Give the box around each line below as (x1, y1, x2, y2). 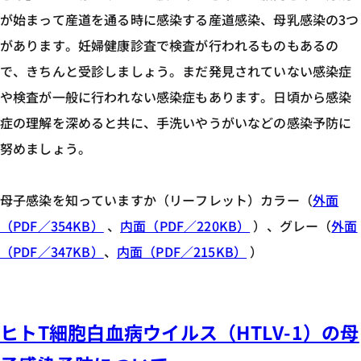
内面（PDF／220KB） (120, 216, 251, 235)
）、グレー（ (250, 216, 332, 235)
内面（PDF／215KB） (116, 242, 247, 261)
